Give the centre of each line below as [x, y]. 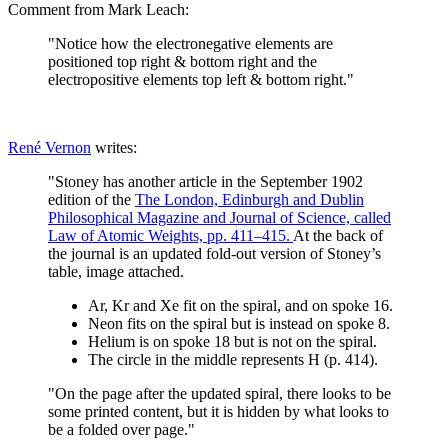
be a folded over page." [121, 429]
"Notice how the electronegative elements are [190, 43]
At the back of [338, 235]
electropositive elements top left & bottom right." [201, 79]
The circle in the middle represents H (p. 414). [233, 359]
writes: [114, 147]
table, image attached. [116, 271]
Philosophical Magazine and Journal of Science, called [219, 217]
